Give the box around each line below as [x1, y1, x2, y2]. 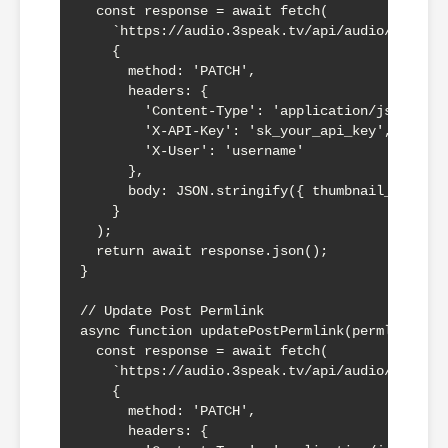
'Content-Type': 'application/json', [80, 103, 424, 119]
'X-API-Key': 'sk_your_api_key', [80, 123, 392, 139]
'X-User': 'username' [80, 143, 304, 159]
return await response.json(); [80, 243, 328, 259]
